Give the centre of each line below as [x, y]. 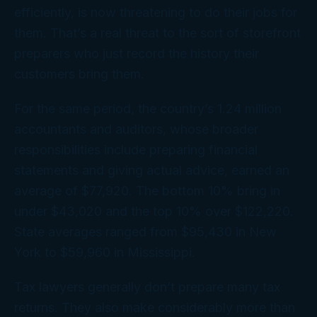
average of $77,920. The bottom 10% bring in [147, 191]
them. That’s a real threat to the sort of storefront [157, 33]
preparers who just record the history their [137, 54]
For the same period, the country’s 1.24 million [148, 109]
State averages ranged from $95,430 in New [145, 232]
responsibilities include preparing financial [136, 150]
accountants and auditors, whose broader [136, 129]
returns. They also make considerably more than [155, 308]
